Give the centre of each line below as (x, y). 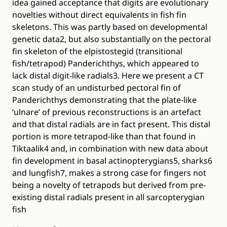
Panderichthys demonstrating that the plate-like (104, 100)
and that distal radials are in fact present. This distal (111, 124)
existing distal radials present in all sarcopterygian (108, 197)
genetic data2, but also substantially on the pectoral (111, 39)
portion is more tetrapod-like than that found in (104, 136)
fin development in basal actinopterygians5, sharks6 (112, 161)
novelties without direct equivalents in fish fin (99, 15)
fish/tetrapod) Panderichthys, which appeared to (106, 63)
